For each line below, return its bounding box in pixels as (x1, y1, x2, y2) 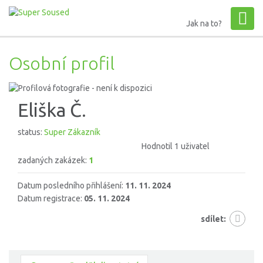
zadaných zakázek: (18, 156, 89, 166)
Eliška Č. (18, 99, 86, 121)
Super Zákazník (44, 127, 100, 137)
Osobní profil (9, 53, 114, 73)
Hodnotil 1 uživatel (141, 141, 210, 151)
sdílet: (201, 214, 226, 224)
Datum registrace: (18, 194, 84, 204)
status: (18, 127, 44, 137)
